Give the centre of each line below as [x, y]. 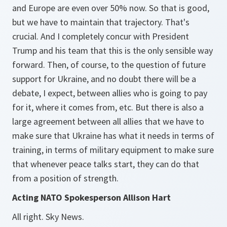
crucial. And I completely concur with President [101, 36]
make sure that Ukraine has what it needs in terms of [113, 136]
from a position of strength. [65, 178]
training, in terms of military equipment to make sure [113, 150]
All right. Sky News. [48, 217]
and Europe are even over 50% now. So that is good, [111, 8]
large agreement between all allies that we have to [108, 121]
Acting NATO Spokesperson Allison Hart [91, 197]
